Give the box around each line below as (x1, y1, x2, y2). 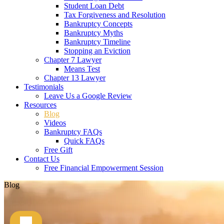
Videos (44, 118, 66, 127)
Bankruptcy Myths (64, 28, 123, 37)
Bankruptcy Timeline (64, 37, 130, 46)
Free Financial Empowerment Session (44, 163, 163, 172)
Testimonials (24, 82, 63, 91)
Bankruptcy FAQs (44, 127, 102, 136)
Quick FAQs (64, 136, 104, 145)
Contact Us (24, 154, 59, 163)
